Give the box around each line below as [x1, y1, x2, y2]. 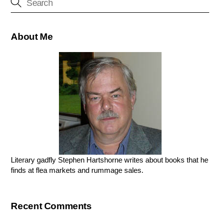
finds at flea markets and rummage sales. [11, 165, 144, 174]
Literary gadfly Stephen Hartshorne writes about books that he [11, 155, 209, 164]
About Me [11, 31, 53, 42]
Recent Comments [11, 201, 92, 212]
